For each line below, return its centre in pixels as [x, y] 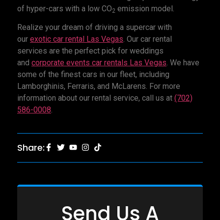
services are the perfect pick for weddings [90, 51]
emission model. [145, 9]
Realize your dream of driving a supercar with [95, 27]
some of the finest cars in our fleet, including [93, 75]
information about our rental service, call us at [96, 98]
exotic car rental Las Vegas [77, 39]
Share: [31, 147]
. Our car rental [148, 39]
